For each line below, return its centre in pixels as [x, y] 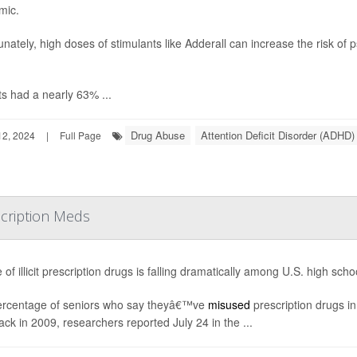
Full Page [80, 135]
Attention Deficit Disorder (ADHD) [278, 135]
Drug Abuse [158, 135]
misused [229, 305]
